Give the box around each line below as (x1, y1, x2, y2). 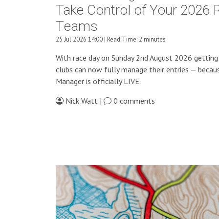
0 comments (111, 96, 155, 106)
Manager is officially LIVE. (56, 76, 141, 87)
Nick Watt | (64, 96, 104, 106)
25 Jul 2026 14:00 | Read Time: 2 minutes (56, 35, 166, 44)
